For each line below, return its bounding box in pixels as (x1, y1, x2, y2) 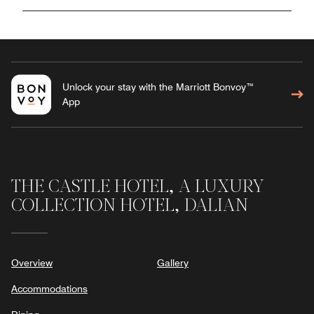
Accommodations (11, 282, 88, 294)
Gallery (157, 257, 189, 268)
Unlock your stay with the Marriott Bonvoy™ (62, 81, 254, 93)
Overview (11, 257, 53, 268)
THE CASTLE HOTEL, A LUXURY (11, 178, 264, 196)
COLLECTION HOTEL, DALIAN (11, 197, 248, 215)
